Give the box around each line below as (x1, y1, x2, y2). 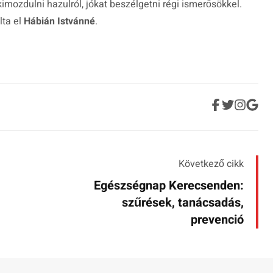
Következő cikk (179, 156, 244, 171)
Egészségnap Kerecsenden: (94, 176, 244, 194)
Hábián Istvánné (24, 13, 95, 29)
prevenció (191, 210, 244, 229)
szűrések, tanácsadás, (122, 193, 244, 211)
